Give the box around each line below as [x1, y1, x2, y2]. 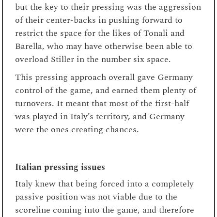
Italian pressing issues [15, 160, 106, 174]
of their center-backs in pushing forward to [15, 13, 183, 27]
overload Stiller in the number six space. [15, 52, 171, 66]
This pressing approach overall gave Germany [15, 70, 193, 84]
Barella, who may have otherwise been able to [15, 39, 193, 53]
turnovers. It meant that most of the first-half [15, 96, 189, 110]
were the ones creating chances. [15, 123, 139, 136]
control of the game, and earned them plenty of [15, 83, 197, 97]
